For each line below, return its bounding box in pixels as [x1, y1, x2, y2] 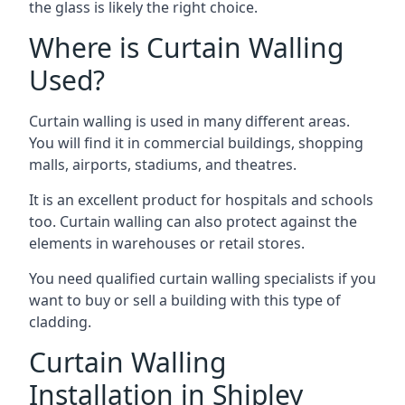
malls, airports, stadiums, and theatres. [29, 154, 297, 174]
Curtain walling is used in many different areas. [29, 110, 350, 131]
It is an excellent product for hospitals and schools [29, 189, 373, 210]
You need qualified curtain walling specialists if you [29, 268, 376, 288]
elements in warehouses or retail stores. [29, 232, 305, 253]
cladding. [29, 311, 91, 332]
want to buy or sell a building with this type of [29, 289, 341, 310]
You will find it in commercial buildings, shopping [29, 132, 363, 153]
